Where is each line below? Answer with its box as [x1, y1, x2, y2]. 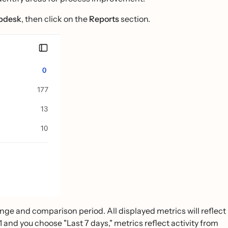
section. [119, 14, 150, 24]
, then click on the [21, 14, 89, 24]
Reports [89, 14, 119, 24]
